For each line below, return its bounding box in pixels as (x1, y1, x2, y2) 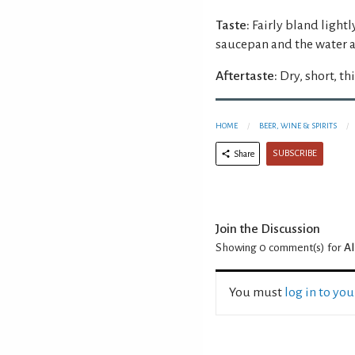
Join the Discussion (216, 221, 320, 236)
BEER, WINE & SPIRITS (259, 120, 337, 130)
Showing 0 (216, 241, 266, 254)
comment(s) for (266, 241, 344, 254)
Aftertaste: (216, 68, 277, 83)
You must (229, 284, 284, 300)
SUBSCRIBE (273, 147, 317, 158)
